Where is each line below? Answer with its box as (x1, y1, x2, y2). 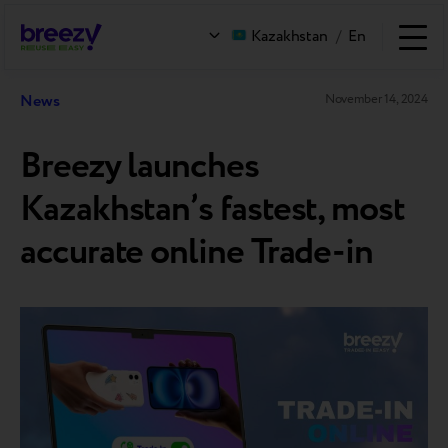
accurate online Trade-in (20, 227, 374, 279)
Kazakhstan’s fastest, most (20, 184, 405, 236)
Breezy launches (20, 141, 259, 193)
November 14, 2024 (324, 90, 428, 108)
